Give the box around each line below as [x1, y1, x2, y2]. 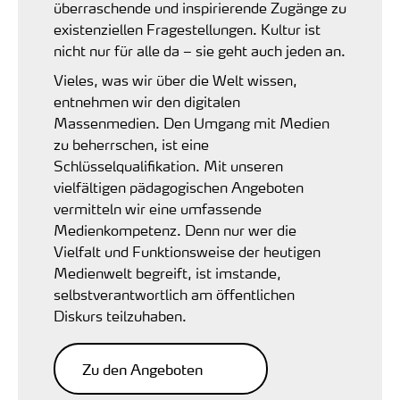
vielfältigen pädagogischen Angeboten [54, 178, 304, 197]
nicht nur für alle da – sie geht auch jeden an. [54, 41, 346, 61]
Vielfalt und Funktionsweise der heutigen [54, 242, 321, 262]
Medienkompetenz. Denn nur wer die [54, 221, 296, 240]
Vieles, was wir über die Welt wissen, [54, 71, 297, 90]
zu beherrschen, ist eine [54, 135, 209, 154]
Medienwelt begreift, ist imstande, [54, 263, 281, 283]
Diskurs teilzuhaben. [54, 306, 187, 326]
